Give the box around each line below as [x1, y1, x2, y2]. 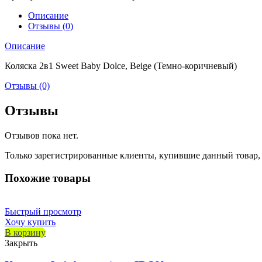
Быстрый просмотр [5, 206, 81, 216]
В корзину [5, 227, 46, 237]
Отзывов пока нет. [5, 130, 78, 141]
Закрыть [5, 237, 37, 248]
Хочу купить [5, 216, 56, 227]
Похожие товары [5, 171, 91, 184]
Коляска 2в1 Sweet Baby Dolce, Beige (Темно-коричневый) [5, 61, 237, 71]
